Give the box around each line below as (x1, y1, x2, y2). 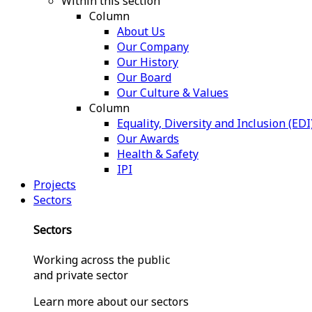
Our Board (117, 69, 171, 85)
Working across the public (33, 252, 170, 268)
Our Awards (117, 130, 179, 146)
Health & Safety (117, 146, 198, 162)
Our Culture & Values (117, 84, 228, 100)
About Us (117, 23, 165, 39)
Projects (33, 176, 76, 192)
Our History (117, 54, 178, 70)
